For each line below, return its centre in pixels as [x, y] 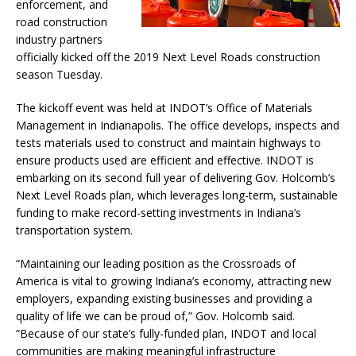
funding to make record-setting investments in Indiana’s [159, 213]
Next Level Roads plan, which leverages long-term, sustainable [177, 195]
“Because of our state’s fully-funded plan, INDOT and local [166, 334]
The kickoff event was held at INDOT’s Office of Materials [164, 108]
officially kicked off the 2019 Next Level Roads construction [168, 57]
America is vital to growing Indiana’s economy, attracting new [174, 281]
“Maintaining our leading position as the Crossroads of [156, 264]
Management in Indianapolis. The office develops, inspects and [178, 126]
